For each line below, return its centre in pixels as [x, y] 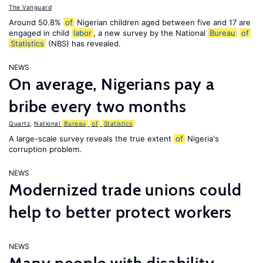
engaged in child [40, 33]
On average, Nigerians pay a [112, 84]
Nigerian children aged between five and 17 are [163, 22]
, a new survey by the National [151, 33]
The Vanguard [30, 7]
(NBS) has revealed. [83, 43]
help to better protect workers [121, 212]
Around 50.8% [36, 22]
